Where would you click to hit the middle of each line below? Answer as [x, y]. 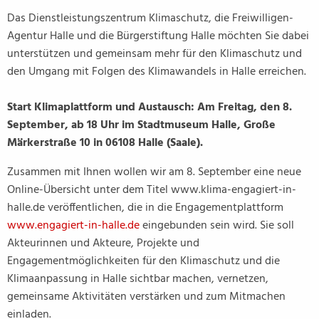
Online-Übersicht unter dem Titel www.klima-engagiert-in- [152, 190]
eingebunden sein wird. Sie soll [218, 226]
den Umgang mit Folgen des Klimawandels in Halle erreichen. [157, 72]
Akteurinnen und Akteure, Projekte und [103, 244]
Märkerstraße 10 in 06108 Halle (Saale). [105, 143]
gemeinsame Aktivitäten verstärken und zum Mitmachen [146, 297]
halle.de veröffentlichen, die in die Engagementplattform [145, 208]
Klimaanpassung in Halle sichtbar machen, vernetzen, [138, 279]
